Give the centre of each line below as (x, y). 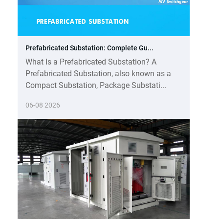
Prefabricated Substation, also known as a (98, 73)
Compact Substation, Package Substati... (96, 85)
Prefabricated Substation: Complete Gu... (89, 48)
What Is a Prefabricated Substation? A (91, 62)
